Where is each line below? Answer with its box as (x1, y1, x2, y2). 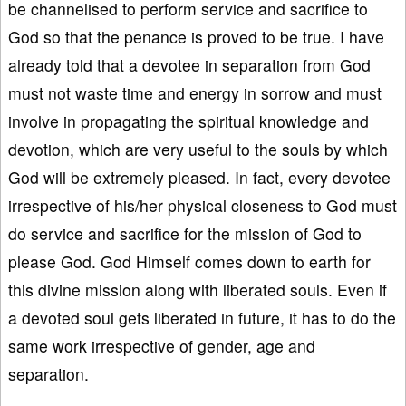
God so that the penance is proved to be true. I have (8, 24, 384, 48)
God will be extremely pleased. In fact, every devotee (8, 165, 391, 188)
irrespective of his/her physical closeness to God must (8, 193, 397, 217)
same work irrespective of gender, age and (8, 333, 315, 357)
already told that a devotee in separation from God (8, 53, 371, 76)
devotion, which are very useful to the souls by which (8, 137, 388, 160)
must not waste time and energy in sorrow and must (8, 81, 382, 104)
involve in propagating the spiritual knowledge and (8, 109, 369, 132)
